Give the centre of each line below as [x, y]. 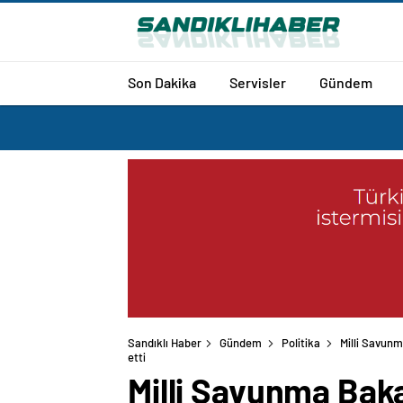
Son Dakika [162, 82]
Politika [301, 343]
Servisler [258, 82]
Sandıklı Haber [165, 343]
